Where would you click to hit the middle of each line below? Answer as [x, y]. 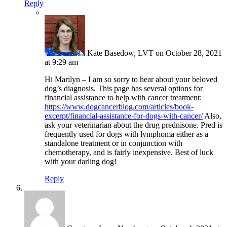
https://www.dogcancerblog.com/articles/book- [119, 107]
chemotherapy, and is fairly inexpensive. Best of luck [129, 153]
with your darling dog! [81, 162]
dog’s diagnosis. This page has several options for [124, 89]
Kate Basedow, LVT [120, 53]
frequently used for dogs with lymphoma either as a [126, 134]
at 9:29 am [61, 62]
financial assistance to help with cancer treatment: [123, 98]
